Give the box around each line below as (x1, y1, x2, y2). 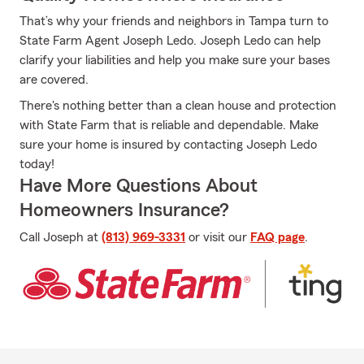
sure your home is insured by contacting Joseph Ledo (19, 138, 317, 151)
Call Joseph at (19, 231, 102, 244)
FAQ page (250, 231, 305, 244)
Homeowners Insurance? (19, 201, 229, 220)
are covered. (19, 73, 89, 86)
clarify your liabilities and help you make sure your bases (19, 54, 330, 67)
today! (19, 158, 54, 171)
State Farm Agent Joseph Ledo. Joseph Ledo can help (19, 34, 321, 47)
